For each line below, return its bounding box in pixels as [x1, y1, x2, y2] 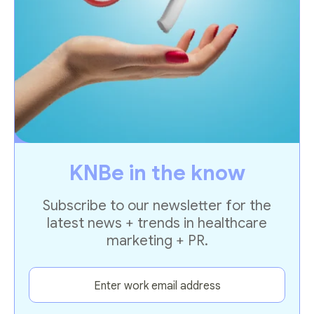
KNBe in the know [69, 159, 245, 186]
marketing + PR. [106, 231, 208, 250]
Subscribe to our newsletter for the [43, 196, 271, 214]
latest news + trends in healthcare [47, 214, 267, 232]
